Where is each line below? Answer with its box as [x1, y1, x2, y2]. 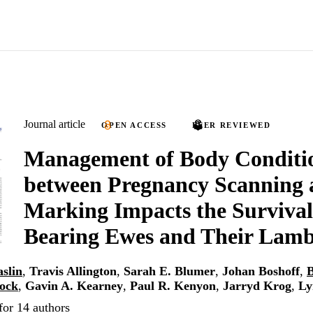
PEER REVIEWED [191, 121, 271, 129]
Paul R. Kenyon [130, 279, 216, 293]
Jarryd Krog [223, 279, 291, 293]
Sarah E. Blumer [124, 264, 215, 279]
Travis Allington [29, 264, 117, 279]
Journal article [24, 118, 85, 130]
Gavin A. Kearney [25, 279, 123, 293]
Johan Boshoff [222, 264, 300, 279]
